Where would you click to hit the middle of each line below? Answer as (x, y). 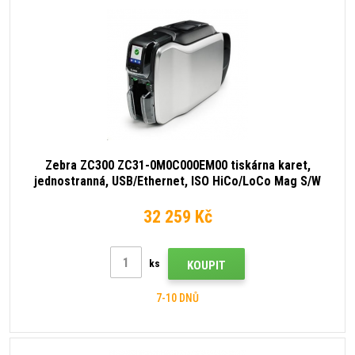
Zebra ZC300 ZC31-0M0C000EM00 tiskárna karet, (177, 166)
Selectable (177, 197)
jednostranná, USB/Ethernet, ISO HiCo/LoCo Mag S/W (177, 181)
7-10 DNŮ (177, 298)
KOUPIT (206, 266)
